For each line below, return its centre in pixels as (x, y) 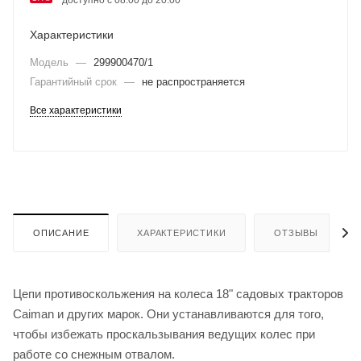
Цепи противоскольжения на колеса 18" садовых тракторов (178, 293)
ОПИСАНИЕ (61, 232)
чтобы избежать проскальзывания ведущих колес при (164, 334)
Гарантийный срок (75, 81)
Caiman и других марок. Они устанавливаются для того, (168, 313)
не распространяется (193, 81)
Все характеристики (76, 110)
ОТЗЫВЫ (297, 232)
